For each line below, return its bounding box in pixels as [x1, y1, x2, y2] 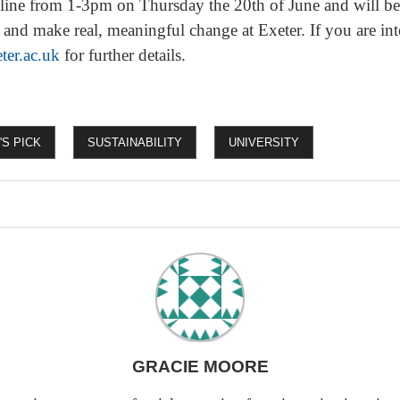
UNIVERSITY [229, 135, 299, 149]
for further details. [60, 45, 186, 64]
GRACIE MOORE [131, 356, 269, 376]
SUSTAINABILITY [87, 135, 182, 149]
